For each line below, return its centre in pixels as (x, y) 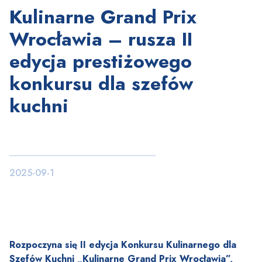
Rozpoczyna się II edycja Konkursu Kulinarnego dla (123, 245)
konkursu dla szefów (101, 84)
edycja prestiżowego (101, 62)
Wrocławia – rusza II (101, 39)
